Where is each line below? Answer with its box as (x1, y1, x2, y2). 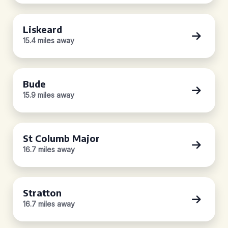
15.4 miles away (23, 36, 74, 45)
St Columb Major (23, 132, 100, 144)
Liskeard (23, 23, 62, 35)
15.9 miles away (23, 91, 74, 99)
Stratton (23, 187, 62, 198)
